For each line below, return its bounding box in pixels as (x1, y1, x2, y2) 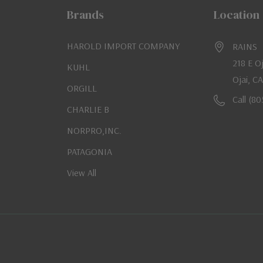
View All (66, 167, 96, 179)
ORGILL (66, 82, 97, 95)
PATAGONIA (66, 146, 112, 158)
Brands (66, 6, 104, 23)
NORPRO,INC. (66, 124, 122, 137)
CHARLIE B (66, 103, 109, 116)
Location (214, 6, 260, 23)
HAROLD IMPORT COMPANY (66, 40, 180, 52)
